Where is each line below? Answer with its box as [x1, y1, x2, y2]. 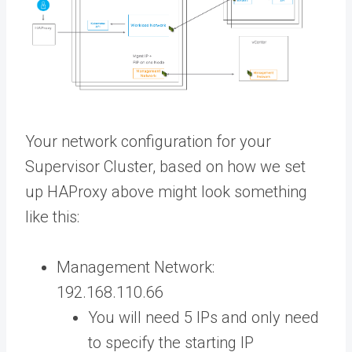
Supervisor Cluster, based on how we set [25, 157, 306, 177]
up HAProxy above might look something [25, 182, 307, 202]
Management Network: [57, 258, 218, 277]
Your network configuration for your [25, 132, 271, 152]
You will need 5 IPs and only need [88, 308, 319, 328]
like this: [25, 207, 79, 227]
